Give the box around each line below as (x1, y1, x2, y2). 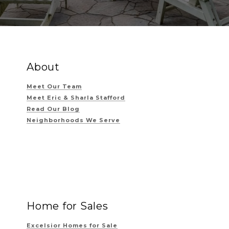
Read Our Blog (27, 105, 80, 112)
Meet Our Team (27, 83, 82, 90)
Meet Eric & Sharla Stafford (27, 94, 125, 101)
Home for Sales (27, 200, 108, 212)
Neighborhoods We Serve (27, 117, 120, 124)
